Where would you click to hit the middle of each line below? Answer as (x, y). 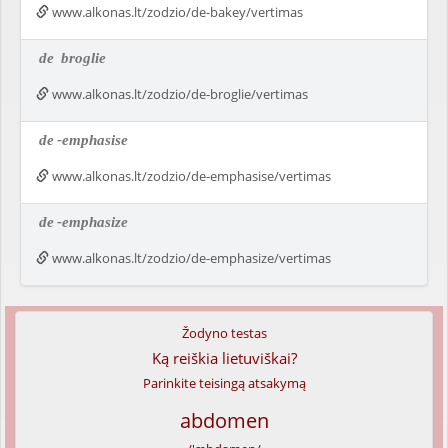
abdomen (224, 420)
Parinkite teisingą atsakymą (224, 383)
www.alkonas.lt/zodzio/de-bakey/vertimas (176, 12)
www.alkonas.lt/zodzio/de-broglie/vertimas (178, 94)
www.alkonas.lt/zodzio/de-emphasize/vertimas (190, 258)
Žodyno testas (224, 333)
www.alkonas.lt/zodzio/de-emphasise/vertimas (190, 176)
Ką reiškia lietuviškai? (224, 358)
